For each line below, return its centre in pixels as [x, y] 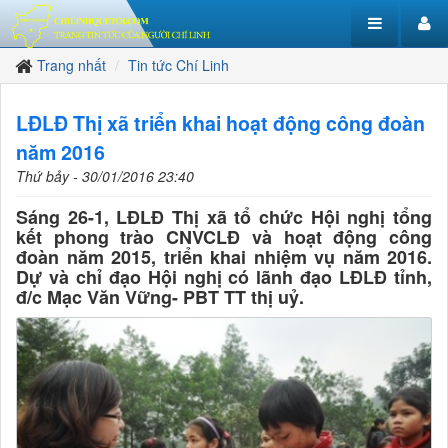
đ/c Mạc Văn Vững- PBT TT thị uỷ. [160, 297]
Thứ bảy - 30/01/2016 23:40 [105, 176]
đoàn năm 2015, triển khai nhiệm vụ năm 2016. [224, 257]
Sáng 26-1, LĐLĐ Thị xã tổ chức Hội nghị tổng [224, 217]
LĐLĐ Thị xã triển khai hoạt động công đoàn [220, 123]
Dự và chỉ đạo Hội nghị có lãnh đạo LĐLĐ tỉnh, [224, 277]
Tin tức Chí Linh [178, 65]
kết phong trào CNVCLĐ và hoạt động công [224, 237]
